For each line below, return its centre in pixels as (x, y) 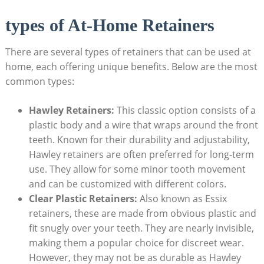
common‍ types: (39, 82)
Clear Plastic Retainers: (83, 199)
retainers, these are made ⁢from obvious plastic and (142, 214)
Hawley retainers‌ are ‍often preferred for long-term (141, 155)
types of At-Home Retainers (110, 25)
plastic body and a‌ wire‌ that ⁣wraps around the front (143, 125)
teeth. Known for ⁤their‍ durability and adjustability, (139, 140)
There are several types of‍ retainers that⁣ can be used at (128, 52)
